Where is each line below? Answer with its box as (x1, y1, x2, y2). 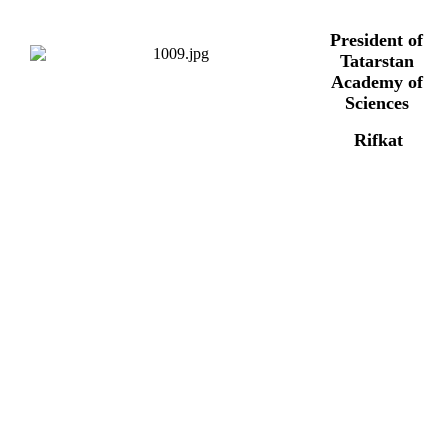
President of (330, 29, 423, 50)
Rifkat (354, 129, 403, 150)
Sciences (344, 92, 409, 113)
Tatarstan (339, 50, 414, 71)
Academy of (330, 71, 423, 92)
